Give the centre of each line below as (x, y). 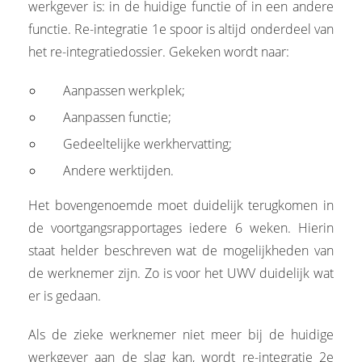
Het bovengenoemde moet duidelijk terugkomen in (181, 205)
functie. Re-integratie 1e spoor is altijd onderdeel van (181, 29)
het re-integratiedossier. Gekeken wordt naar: (159, 51)
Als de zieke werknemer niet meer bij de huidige (181, 334)
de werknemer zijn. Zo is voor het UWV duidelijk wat (181, 273)
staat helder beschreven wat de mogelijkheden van (181, 250)
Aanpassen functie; (118, 117)
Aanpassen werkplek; (124, 90)
